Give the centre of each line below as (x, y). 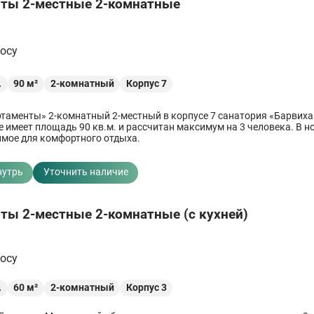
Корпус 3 (146, 287)
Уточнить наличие (86, 172)
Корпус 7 (146, 83)
